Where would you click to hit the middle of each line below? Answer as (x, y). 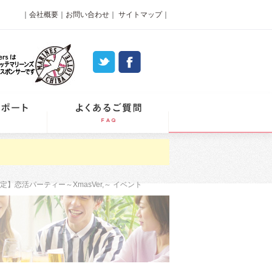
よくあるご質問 (199, 100)
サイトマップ (139, 15)
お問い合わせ (87, 15)
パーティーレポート (85, 100)
